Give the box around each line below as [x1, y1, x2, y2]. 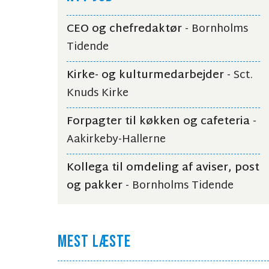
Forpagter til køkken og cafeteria [67, 112, 250, 132]
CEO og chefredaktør [67, 19, 182, 40]
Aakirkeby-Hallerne [67, 130, 166, 150]
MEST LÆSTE [58, 232, 131, 252]
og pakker [67, 176, 122, 196]
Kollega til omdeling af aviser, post [67, 158, 259, 178]
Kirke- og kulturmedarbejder [67, 65, 224, 86]
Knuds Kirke [67, 83, 128, 104]
